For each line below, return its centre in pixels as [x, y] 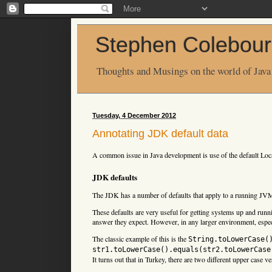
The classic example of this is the [140, 238]
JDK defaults [115, 177]
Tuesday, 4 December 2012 [134, 115]
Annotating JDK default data [160, 133]
